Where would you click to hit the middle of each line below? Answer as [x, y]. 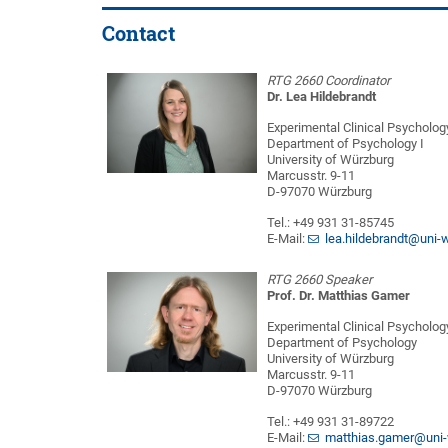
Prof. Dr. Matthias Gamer [338, 295]
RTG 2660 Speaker [319, 279]
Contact [138, 33]
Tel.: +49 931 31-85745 [330, 222]
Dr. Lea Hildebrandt [321, 96]
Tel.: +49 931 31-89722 [330, 421]
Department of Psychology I [345, 143]
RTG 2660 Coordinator [328, 80]
